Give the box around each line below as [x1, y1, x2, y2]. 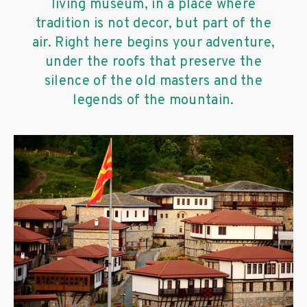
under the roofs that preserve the [45, 53, 262, 71]
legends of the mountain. [73, 92, 234, 110]
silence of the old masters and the [44, 73, 263, 90]
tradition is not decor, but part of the [36, 15, 271, 33]
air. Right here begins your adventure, [32, 34, 275, 52]
